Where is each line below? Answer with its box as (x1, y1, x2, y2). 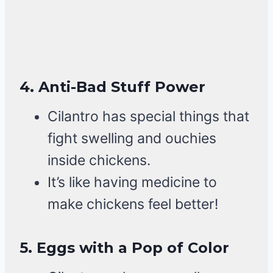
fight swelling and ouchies (48, 130, 216, 147)
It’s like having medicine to (48, 174, 217, 191)
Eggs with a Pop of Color (37, 239, 229, 257)
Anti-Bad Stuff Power (38, 78, 205, 96)
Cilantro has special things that (48, 108, 249, 126)
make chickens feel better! (48, 196, 218, 213)
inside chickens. (48, 152, 151, 169)
